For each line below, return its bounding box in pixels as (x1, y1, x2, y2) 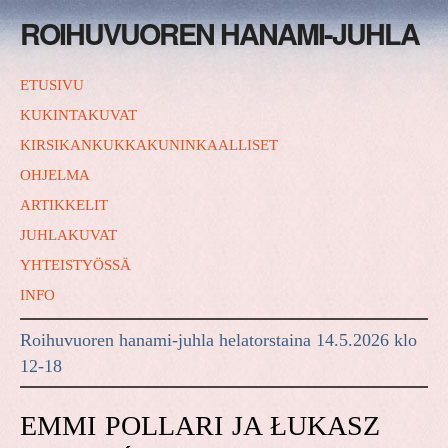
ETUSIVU (20, 77, 84, 93)
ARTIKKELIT (20, 197, 108, 213)
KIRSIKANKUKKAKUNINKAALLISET (20, 137, 278, 153)
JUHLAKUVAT (20, 227, 117, 243)
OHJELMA (20, 167, 90, 183)
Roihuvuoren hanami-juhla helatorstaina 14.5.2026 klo (20, 330, 417, 351)
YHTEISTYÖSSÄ (20, 257, 131, 273)
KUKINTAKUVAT (20, 107, 137, 123)
